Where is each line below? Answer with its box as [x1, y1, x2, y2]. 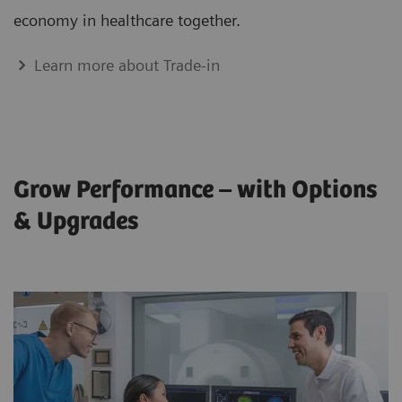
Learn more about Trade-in [34, 55, 221, 74]
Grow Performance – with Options [13, 175, 377, 205]
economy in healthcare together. [13, 10, 240, 30]
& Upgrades [13, 206, 138, 236]
